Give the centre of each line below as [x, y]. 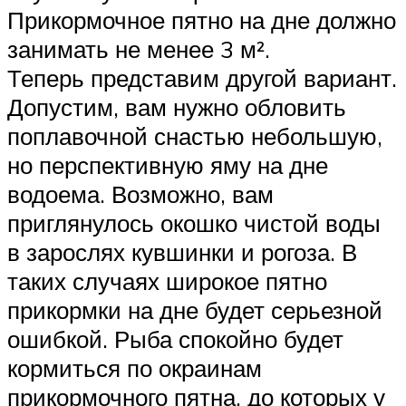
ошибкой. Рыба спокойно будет [175, 339]
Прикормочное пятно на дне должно [202, 20]
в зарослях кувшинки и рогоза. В [182, 252]
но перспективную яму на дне [168, 165]
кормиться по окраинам [135, 368]
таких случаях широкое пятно [167, 281]
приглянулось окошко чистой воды [194, 223]
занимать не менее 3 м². [139, 49]
